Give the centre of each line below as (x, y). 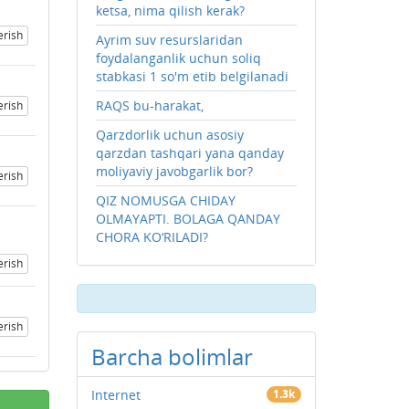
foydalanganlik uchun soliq (178, 58)
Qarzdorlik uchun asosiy (169, 135)
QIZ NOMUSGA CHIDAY (165, 200)
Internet (115, 395)
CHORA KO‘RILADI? (152, 237)
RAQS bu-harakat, (149, 105)
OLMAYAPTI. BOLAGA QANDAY (188, 219)
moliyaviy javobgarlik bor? (174, 171)
